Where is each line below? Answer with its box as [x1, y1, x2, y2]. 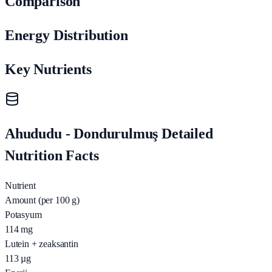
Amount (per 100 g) [5, 195, 80, 206]
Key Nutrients [5, 61, 92, 77]
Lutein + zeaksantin [5, 239, 78, 250]
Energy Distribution [5, 27, 128, 43]
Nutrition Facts [5, 148, 99, 164]
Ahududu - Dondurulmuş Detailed [5, 126, 213, 142]
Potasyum [5, 209, 42, 220]
